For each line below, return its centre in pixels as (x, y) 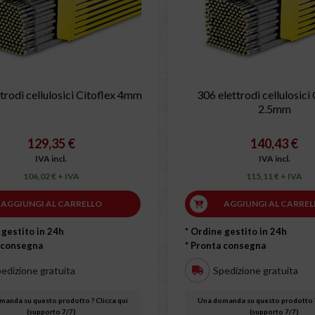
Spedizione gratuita (256, 270)
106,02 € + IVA (51, 176)
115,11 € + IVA (275, 176)
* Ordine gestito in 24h (236, 232)
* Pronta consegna (225, 246)
